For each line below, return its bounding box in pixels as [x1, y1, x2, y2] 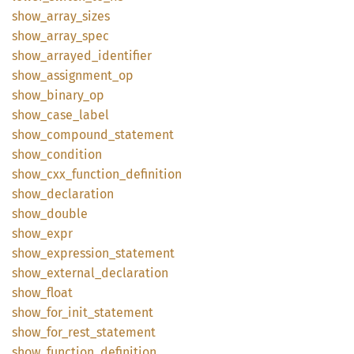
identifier [98, 48, 152, 63]
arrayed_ [47, 48, 98, 63]
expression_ [47, 246, 115, 261]
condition [47, 147, 102, 162]
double [47, 206, 88, 221]
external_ [47, 265, 101, 281]
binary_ [47, 88, 89, 103]
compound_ [47, 127, 115, 142]
